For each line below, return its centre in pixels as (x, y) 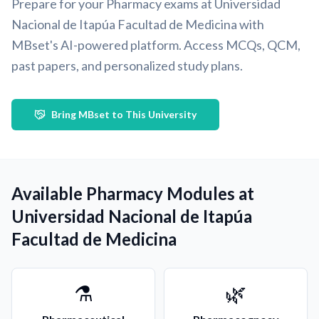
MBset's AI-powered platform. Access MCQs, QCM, (156, 45)
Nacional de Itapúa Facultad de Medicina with (138, 24)
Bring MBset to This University (124, 114)
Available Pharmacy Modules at (133, 193)
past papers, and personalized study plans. (127, 66)
